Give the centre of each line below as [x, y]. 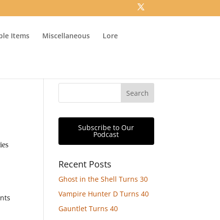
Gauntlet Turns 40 [88, 208]
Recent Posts [85, 164]
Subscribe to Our [106, 127]
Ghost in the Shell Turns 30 [103, 179]
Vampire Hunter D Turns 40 [104, 194]
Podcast [106, 134]
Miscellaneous [66, 35]
